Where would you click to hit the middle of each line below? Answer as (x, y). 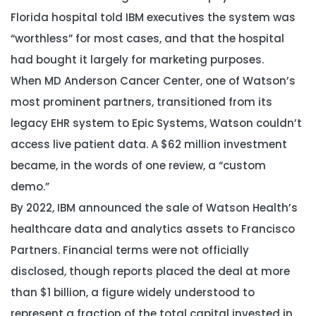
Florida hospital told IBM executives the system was (153, 17)
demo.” (30, 187)
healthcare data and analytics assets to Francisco (153, 229)
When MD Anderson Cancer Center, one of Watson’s (153, 81)
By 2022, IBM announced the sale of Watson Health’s (154, 208)
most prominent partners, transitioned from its (141, 102)
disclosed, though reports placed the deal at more (150, 271)
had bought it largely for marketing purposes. (137, 60)
